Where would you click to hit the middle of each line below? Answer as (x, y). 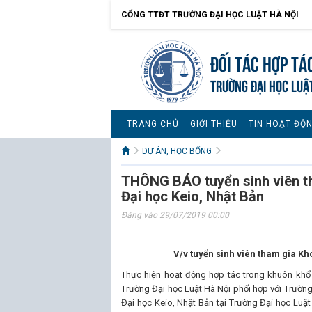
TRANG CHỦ (153, 124)
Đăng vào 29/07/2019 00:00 (175, 215)
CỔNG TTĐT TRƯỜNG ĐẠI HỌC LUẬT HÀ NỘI (210, 15)
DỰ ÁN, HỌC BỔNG (177, 151)
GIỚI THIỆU (214, 124)
